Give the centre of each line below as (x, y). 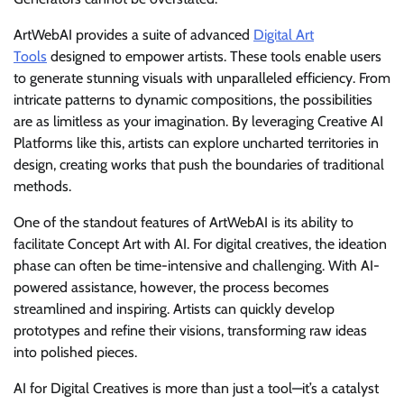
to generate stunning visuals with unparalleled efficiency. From (202, 78)
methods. (42, 186)
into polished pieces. (75, 352)
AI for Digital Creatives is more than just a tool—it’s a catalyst (196, 388)
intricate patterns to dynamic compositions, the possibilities (193, 100)
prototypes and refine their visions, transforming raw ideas (190, 331)
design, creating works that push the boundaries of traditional (199, 165)
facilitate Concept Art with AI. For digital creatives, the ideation (200, 244)
